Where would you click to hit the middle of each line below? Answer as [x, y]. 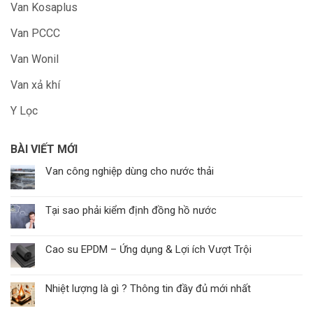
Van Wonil [35, 59]
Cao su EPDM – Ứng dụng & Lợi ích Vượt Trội [148, 250]
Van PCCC [35, 34]
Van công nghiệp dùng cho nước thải [130, 172]
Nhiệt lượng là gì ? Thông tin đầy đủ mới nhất [148, 289]
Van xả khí [35, 85]
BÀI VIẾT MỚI [44, 150]
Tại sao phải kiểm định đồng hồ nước [131, 211]
